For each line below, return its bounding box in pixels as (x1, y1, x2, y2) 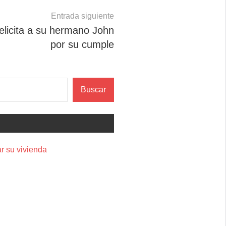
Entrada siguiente (51, 12, 114, 21)
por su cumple (50, 39, 114, 50)
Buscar (81, 85, 106, 94)
